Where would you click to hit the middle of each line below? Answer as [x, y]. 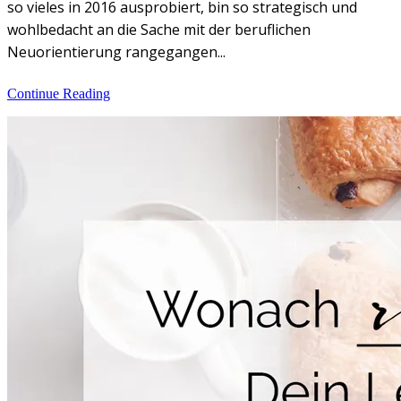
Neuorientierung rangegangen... [116, 51]
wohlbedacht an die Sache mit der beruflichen [159, 29]
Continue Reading [59, 93]
